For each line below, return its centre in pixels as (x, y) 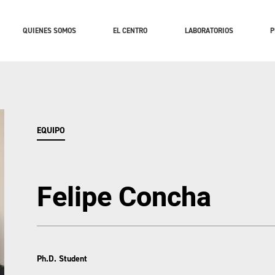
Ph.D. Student (62, 259)
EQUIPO (51, 130)
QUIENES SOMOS (49, 31)
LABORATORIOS (209, 31)
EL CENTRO (130, 31)
